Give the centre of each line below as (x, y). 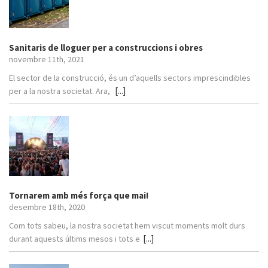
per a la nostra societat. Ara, (60, 91)
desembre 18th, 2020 (47, 207)
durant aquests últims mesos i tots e (74, 238)
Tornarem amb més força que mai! (79, 195)
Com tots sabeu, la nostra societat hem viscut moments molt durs (127, 225)
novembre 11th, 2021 (47, 59)
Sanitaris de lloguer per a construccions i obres (106, 47)
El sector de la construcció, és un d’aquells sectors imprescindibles (130, 77)
